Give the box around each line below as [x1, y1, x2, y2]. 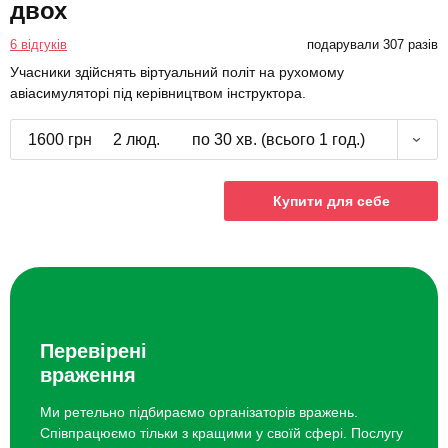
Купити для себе [272, 193, 390, 210]
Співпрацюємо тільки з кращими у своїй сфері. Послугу [40, 424, 403, 441]
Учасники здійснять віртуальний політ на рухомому [10, 64, 344, 81]
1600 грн [27, 131, 92, 149]
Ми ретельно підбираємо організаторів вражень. [40, 403, 358, 420]
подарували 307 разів [306, 37, 438, 53]
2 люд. [113, 131, 160, 149]
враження [40, 363, 136, 386]
